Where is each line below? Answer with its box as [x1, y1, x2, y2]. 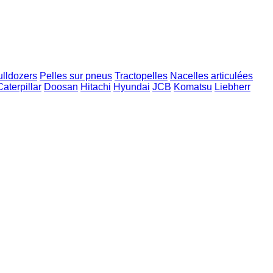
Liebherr [214, 82, 250, 92]
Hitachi [80, 82, 111, 92]
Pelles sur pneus [40, 71, 112, 81]
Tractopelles [115, 71, 168, 81]
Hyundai [113, 82, 150, 92]
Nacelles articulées [170, 71, 253, 81]
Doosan [44, 82, 78, 92]
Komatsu [174, 82, 212, 92]
